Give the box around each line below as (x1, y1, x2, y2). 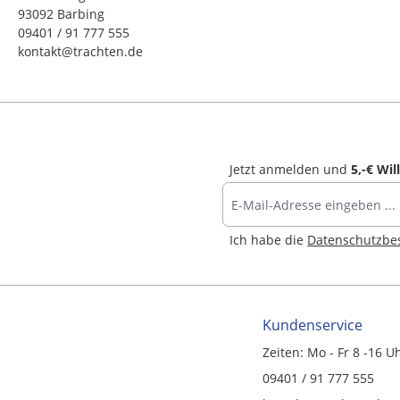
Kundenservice (262, 315, 362, 336)
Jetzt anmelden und (229, 161, 352, 179)
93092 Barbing (18, 5, 104, 22)
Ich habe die (229, 231, 308, 249)
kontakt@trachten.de (18, 43, 143, 60)
